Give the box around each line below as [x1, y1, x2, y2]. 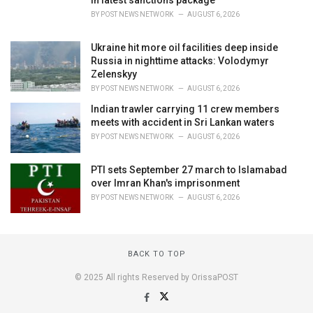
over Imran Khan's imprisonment [91, 177, 240, 189]
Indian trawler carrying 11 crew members [91, 103, 279, 115]
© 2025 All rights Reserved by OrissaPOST [75, 272, 238, 283]
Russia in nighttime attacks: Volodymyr [91, 55, 269, 67]
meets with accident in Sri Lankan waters [91, 117, 275, 129]
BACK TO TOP [127, 249, 186, 259]
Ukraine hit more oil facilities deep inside [91, 42, 278, 54]
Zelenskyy [91, 68, 137, 80]
